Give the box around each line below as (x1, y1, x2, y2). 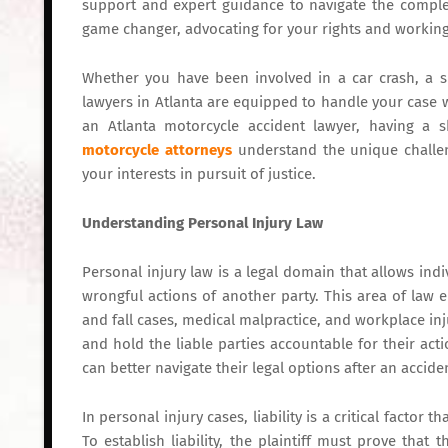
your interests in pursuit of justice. (82, 165, 316, 183)
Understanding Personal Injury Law (82, 214, 323, 232)
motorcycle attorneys (82, 141, 232, 159)
